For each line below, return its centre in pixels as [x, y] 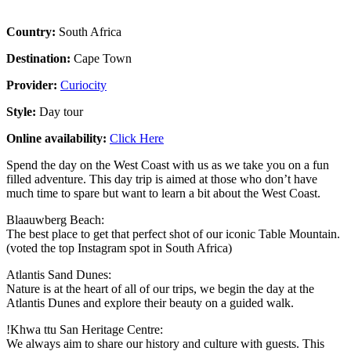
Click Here [137, 138]
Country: [33, 31]
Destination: [40, 58]
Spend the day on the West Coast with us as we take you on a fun [168, 165]
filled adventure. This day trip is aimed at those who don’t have [162, 179]
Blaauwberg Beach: [55, 219]
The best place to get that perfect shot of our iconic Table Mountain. [173, 233]
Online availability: [58, 138]
